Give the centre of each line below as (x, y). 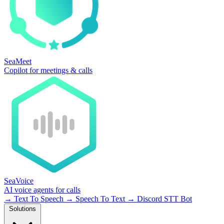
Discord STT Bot (163, 199)
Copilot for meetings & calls (48, 70)
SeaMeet (18, 61)
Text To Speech (39, 199)
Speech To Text (100, 199)
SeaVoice (19, 181)
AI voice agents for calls (42, 190)
